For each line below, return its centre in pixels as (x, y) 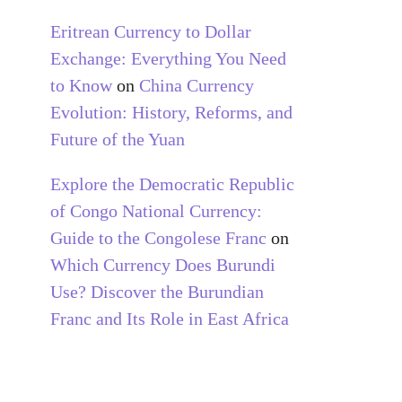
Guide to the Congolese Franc (158, 237)
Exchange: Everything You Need (168, 58)
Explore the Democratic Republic (172, 184)
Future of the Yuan (118, 139)
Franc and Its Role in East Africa (170, 318)
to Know (81, 85)
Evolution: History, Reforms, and (171, 112)
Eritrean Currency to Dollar (151, 31)
